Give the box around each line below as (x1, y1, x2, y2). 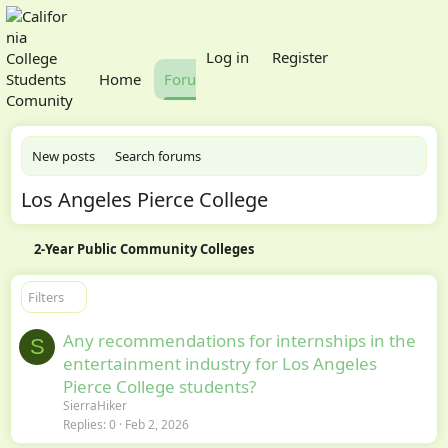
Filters (28, 287, 64, 306)
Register (271, 47, 328, 68)
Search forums (115, 146, 201, 165)
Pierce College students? (63, 374, 256, 398)
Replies (63, 415, 103, 433)
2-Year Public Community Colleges (33, 239, 254, 258)
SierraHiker (63, 396, 127, 414)
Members (356, 68, 423, 89)
